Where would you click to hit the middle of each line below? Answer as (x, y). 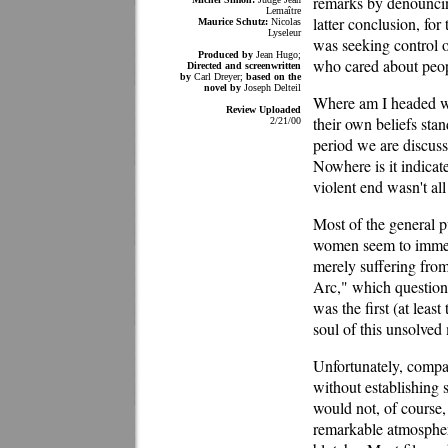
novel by (222, 87)
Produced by (225, 54)
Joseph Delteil (271, 87)
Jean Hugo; (277, 54)
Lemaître (283, 10)
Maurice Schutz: (233, 21)
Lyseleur (284, 32)
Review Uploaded (263, 109)
